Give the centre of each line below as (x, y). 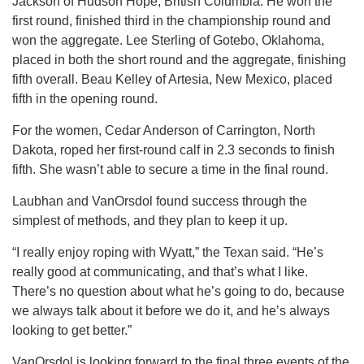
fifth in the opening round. (85, 98)
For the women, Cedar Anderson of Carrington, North (164, 130)
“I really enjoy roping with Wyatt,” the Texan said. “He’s (168, 252)
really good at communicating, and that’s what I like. (160, 271)
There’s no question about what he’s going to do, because (178, 291)
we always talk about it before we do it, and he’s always (171, 310)
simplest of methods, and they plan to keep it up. (150, 220)
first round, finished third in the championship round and (171, 20)
